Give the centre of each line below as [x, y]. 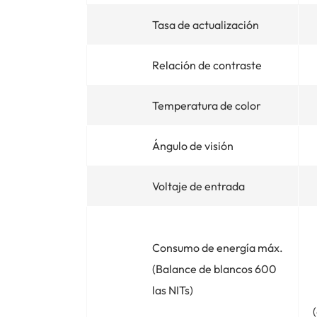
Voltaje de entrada [198, 186]
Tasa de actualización [206, 24]
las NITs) [173, 290]
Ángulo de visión [193, 145]
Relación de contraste [207, 65]
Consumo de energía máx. [218, 247]
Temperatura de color [207, 105]
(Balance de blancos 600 [214, 269]
